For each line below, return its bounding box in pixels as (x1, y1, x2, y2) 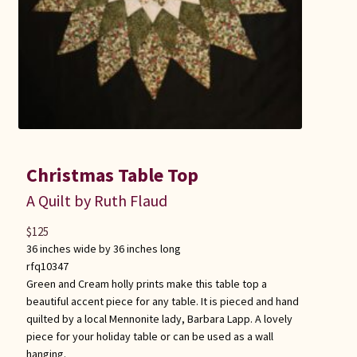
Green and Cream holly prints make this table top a (25, 276, 267, 291)
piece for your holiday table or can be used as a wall (25, 328, 273, 343)
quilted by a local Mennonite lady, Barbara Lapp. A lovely (25, 311, 292, 326)
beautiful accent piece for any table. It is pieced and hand (25, 293, 299, 308)
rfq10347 (25, 258, 69, 273)
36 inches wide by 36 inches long (25, 241, 181, 256)
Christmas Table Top (25, 162, 198, 187)
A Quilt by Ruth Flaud (25, 190, 167, 210)
